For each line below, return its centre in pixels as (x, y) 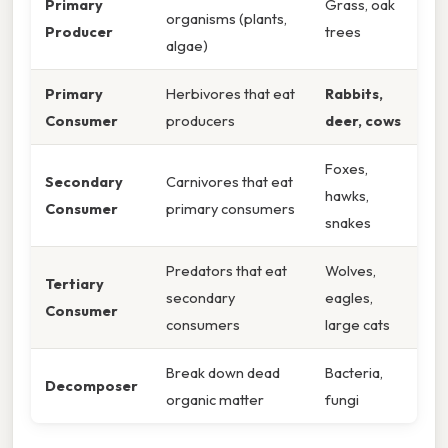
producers (200, 121)
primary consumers (230, 209)
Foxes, (346, 169)
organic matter (215, 400)
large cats (357, 325)
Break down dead (223, 373)
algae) (187, 46)
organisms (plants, (226, 19)
